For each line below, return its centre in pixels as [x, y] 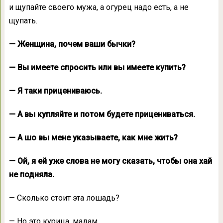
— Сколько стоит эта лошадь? [64, 198]
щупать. [23, 21]
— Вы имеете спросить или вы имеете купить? [97, 68]
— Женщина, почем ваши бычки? [72, 44]
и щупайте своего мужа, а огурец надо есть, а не [99, 7]
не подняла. [31, 175]
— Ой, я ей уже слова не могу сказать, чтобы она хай [110, 161]
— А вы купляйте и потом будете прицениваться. [102, 114]
